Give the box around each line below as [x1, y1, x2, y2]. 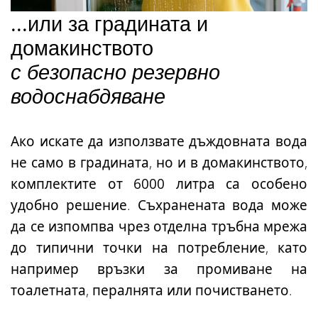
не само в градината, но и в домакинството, [11, 153, 307, 172]
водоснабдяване [11, 81, 165, 109]
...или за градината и [11, 9, 208, 37]
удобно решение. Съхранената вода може [11, 195, 307, 214]
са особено [214, 174, 308, 193]
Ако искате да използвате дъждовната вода [11, 131, 307, 150]
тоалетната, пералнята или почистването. [11, 280, 292, 300]
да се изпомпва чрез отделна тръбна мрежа [11, 216, 307, 236]
